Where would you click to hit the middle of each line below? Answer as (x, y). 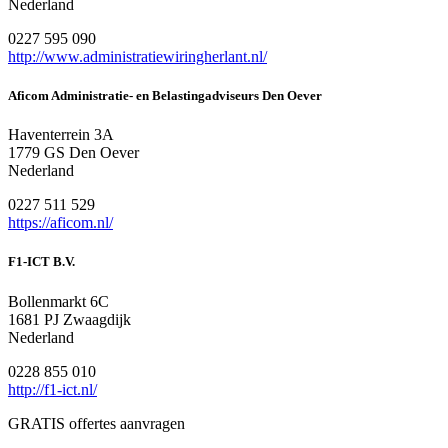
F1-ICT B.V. (41, 262)
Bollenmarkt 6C (58, 301)
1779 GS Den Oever (73, 153)
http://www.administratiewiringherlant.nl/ (137, 56)
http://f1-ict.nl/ (52, 389)
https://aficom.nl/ (60, 223)
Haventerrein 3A (61, 135)
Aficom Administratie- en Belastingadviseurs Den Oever (165, 95)
